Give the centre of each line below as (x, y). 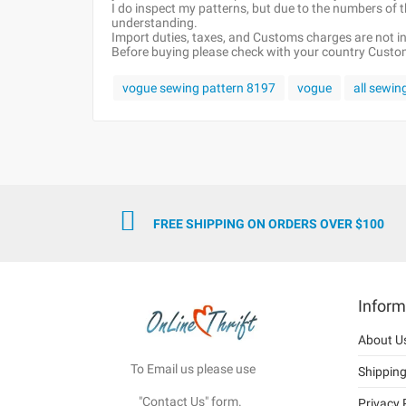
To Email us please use (175, 368)
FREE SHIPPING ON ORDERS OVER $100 (269, 223)
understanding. (155, 23)
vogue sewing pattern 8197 (199, 88)
